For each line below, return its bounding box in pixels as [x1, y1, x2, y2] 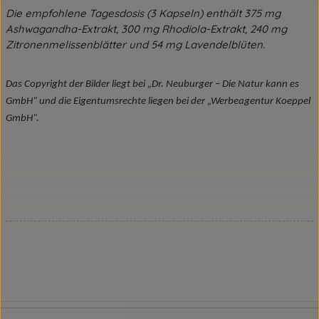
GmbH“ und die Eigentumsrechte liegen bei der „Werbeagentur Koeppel [6, 96, 310, 107]
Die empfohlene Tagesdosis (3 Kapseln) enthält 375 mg [6, 6, 281, 20]
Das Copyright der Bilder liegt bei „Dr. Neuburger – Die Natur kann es [6, 79, 299, 90]
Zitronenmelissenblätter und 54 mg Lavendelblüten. [6, 38, 265, 51]
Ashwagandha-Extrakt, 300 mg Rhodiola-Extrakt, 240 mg [6, 22, 287, 36]
